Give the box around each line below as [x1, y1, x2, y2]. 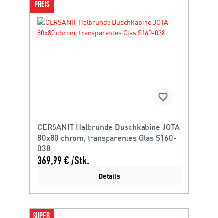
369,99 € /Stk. [37, 154, 89, 166]
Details [98, 171, 120, 180]
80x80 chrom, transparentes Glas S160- [37, 132, 177, 143]
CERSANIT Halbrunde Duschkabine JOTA [37, 122, 180, 132]
